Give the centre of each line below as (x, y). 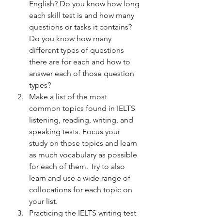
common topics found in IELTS (83, 108)
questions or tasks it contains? (81, 27)
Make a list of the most (69, 97)
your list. (43, 201)
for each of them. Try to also (78, 166)
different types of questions (77, 50)
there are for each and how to (81, 62)
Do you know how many (71, 39)
